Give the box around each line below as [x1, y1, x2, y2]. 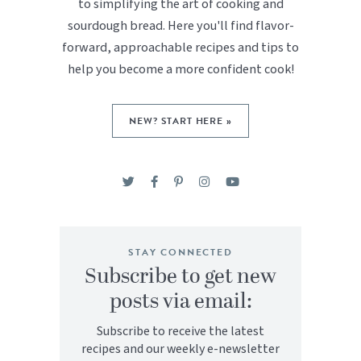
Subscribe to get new [85, 261, 276, 293]
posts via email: [109, 286, 252, 318]
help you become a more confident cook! [67, 60, 294, 79]
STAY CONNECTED [128, 245, 233, 260]
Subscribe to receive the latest [97, 322, 264, 341]
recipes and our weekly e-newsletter [81, 340, 280, 359]
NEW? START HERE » [129, 114, 232, 129]
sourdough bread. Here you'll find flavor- [67, 16, 294, 35]
